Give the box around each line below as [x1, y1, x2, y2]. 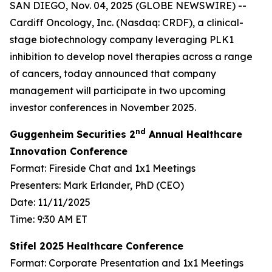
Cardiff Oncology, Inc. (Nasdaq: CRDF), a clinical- [10, 16, 243, 29]
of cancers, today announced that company [10, 67, 216, 80]
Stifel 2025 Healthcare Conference [10, 240, 183, 252]
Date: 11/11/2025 [10, 196, 90, 208]
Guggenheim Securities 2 [10, 128, 135, 140]
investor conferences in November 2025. [10, 101, 196, 114]
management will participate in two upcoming [10, 84, 226, 97]
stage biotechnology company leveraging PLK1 [10, 33, 234, 46]
